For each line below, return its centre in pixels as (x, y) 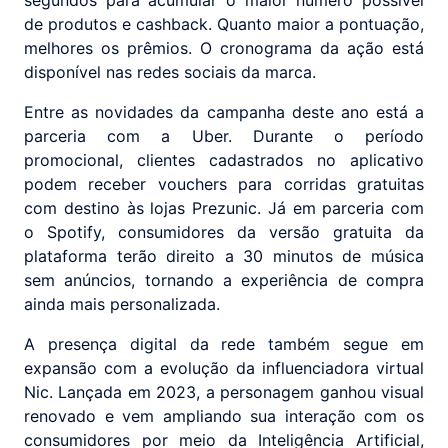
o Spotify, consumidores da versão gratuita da (224, 232)
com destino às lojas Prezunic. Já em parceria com (224, 208)
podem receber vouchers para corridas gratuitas (224, 184)
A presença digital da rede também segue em (224, 344)
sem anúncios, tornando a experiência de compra (224, 280)
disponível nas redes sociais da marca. (170, 72)
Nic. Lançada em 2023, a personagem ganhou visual (224, 392)
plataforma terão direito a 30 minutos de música (224, 256)
